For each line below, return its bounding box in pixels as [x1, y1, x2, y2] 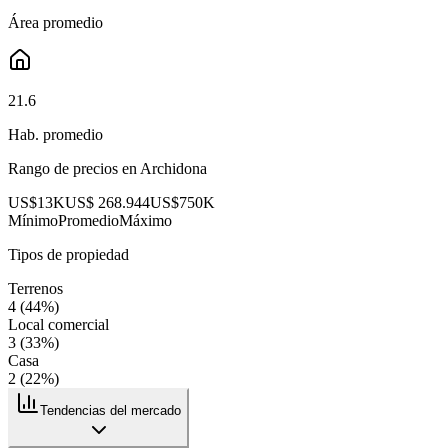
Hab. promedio [8, 125, 103, 143]
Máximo [119, 211, 172, 229]
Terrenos [8, 279, 63, 297]
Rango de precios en [8, 159, 140, 177]
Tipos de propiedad [8, 245, 129, 263]
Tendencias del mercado [40, 402, 181, 418]
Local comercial [8, 315, 109, 333]
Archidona [140, 159, 207, 177]
